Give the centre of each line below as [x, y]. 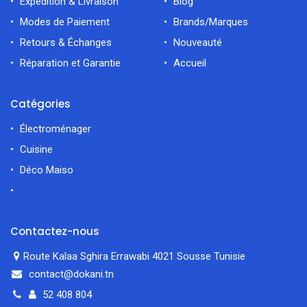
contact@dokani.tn [72, 274]
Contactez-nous [55, 232]
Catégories [40, 104]
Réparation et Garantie [70, 63]
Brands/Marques [211, 22]
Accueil [190, 63]
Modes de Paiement [65, 22]
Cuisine [36, 150]
